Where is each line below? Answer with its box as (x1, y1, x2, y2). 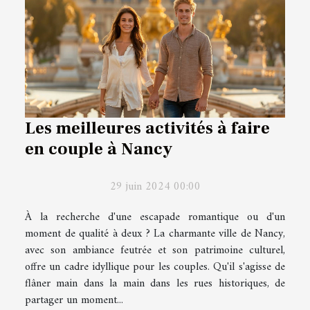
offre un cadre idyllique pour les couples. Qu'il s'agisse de (25, 257, 285, 277)
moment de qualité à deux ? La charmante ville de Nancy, (25, 224, 285, 244)
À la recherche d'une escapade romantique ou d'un (25, 207, 285, 227)
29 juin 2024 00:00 (109, 176, 201, 197)
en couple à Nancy (25, 137, 172, 160)
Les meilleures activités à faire (25, 116, 270, 139)
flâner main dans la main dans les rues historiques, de (25, 273, 285, 293)
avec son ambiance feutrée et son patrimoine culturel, (25, 240, 285, 260)
